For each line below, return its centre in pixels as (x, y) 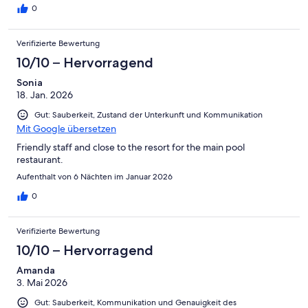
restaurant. (40, 159)
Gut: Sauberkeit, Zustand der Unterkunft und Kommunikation (148, 114)
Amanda (36, 270)
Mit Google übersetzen (66, 128)
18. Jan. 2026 (45, 95)
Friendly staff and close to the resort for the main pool (131, 147)
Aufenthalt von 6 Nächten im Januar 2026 (95, 176)
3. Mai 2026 (42, 282)
